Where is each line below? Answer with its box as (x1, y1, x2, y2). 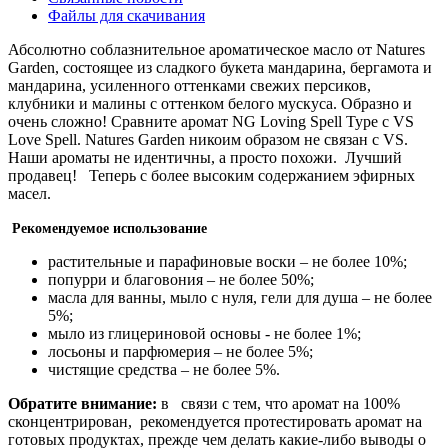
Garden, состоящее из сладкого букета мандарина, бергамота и (8, 58, 432, 76)
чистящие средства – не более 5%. (48, 360, 280, 378)
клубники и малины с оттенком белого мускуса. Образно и (8, 94, 412, 112)
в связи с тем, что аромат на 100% (161, 394, 400, 412)
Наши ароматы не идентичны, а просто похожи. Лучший (8, 148, 402, 166)
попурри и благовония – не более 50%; (48, 270, 314, 288)
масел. (8, 184, 51, 202)
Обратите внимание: (8, 394, 161, 412)
